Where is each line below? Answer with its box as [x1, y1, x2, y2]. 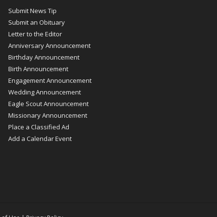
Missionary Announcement [8, 111, 87, 120]
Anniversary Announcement [8, 41, 91, 50]
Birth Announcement [8, 64, 68, 74]
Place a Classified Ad [8, 123, 69, 132]
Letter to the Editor [8, 30, 62, 39]
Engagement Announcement [8, 76, 92, 85]
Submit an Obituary [8, 18, 65, 27]
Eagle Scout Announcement [8, 99, 89, 108]
